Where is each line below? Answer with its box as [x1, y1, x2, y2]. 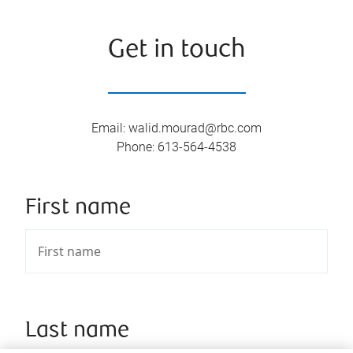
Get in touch [107, 37, 246, 64]
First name [25, 196, 131, 220]
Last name [25, 319, 129, 343]
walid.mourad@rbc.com [128, 120, 262, 136]
